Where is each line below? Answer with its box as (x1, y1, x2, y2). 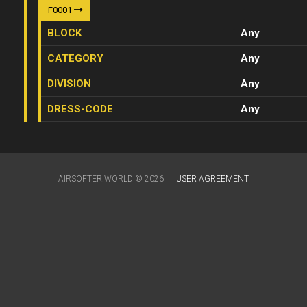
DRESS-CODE (47, 103, 113, 115)
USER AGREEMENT (176, 174, 249, 184)
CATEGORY (47, 52, 103, 64)
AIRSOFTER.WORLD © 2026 (58, 174, 166, 184)
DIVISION (47, 77, 91, 90)
